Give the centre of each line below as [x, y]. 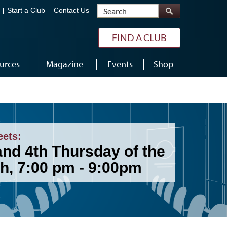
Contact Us [71, 11]
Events [120, 64]
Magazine [65, 64]
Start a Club [26, 11]
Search [170, 8]
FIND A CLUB [139, 37]
